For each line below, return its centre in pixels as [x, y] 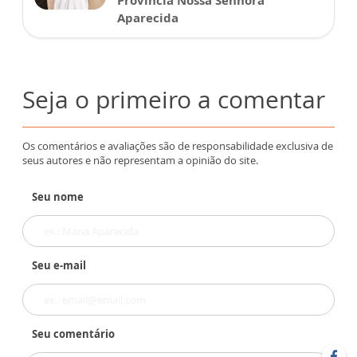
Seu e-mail [59, 266]
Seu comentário [73, 334]
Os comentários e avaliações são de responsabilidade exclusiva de [178, 146]
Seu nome [58, 197]
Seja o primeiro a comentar [174, 100]
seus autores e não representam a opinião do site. [140, 161]
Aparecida [148, 18]
